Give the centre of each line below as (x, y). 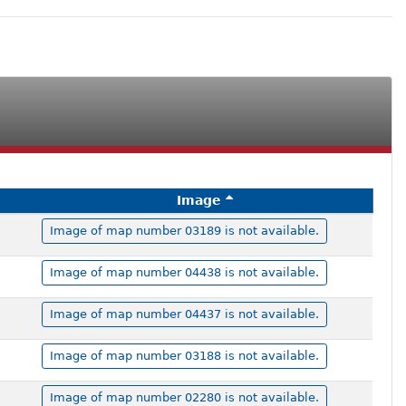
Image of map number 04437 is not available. (184, 314)
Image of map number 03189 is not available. (184, 231)
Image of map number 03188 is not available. (184, 356)
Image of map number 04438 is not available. (184, 273)
